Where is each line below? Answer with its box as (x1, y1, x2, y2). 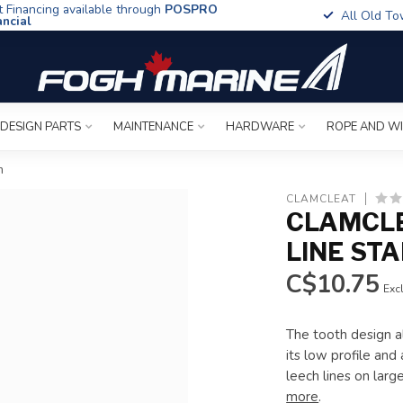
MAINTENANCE (113, 119, 193, 135)
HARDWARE (226, 119, 294, 135)
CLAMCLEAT (286, 191, 357, 206)
